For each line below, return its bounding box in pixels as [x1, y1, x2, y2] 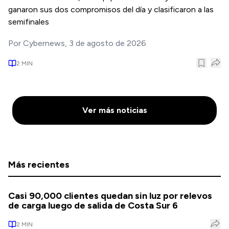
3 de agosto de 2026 [69, 38, 146, 48]
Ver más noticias [82, 105, 147, 115]
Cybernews [23, 38, 65, 48]
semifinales [8, 17, 49, 27]
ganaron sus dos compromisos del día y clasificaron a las [8, 5, 214, 14]
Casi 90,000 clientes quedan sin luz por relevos [8, 190, 212, 201]
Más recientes [8, 159, 70, 170]
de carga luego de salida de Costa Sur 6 [8, 200, 178, 211]
